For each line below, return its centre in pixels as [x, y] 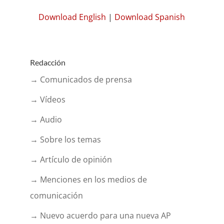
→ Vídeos [47, 100]
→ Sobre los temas [65, 140]
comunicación [56, 196]
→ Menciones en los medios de [88, 180]
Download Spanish [150, 17]
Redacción [47, 62]
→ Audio [46, 120]
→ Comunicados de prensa [81, 80]
